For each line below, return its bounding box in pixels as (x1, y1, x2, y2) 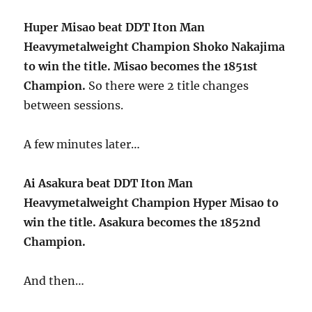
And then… (24, 274, 85, 288)
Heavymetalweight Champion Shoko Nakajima (24, 40, 286, 54)
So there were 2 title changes (86, 79, 249, 93)
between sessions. (24, 98, 124, 112)
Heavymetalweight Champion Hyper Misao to (24, 196, 279, 210)
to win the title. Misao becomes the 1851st (24, 59, 258, 73)
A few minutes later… (24, 137, 141, 151)
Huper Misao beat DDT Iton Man (24, 20, 205, 34)
